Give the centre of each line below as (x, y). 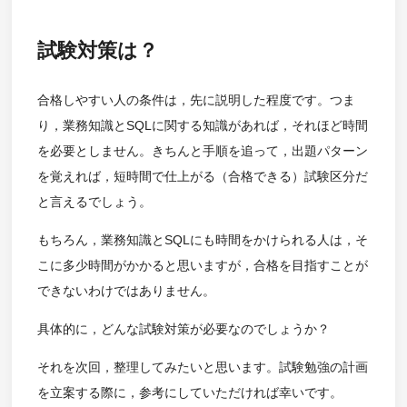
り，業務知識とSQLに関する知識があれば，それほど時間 (202, 125)
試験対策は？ (97, 51)
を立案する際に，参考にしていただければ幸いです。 (189, 392)
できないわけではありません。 (126, 290)
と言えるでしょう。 (94, 201)
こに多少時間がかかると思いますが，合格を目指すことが (202, 265)
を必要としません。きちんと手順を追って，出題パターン (202, 150)
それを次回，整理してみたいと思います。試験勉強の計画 (202, 367)
